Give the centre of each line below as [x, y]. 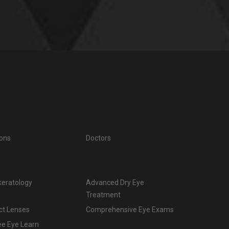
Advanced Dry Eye [115, 183]
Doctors [98, 138]
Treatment [103, 195]
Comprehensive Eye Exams [130, 210]
